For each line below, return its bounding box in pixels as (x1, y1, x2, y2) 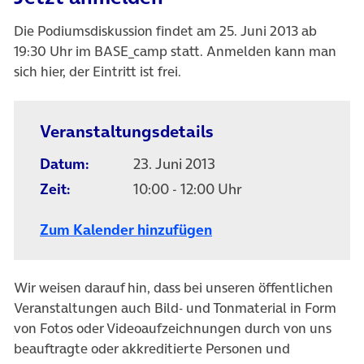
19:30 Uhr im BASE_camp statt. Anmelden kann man (14, 41, 336, 62)
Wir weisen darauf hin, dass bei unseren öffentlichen (14, 278, 333, 298)
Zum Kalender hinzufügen (40, 219, 212, 240)
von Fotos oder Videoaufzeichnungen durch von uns (14, 318, 331, 339)
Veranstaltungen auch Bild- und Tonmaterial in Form (14, 298, 336, 318)
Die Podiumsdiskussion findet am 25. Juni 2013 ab (14, 21, 317, 41)
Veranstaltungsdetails (40, 119, 214, 143)
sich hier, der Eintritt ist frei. (14, 62, 181, 82)
